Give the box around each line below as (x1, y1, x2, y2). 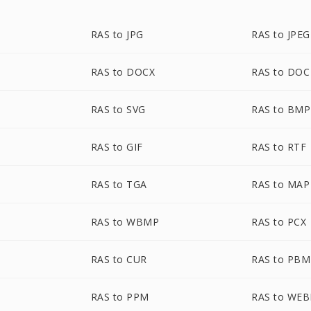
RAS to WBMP (90, 215, 160, 228)
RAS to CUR (90, 253, 147, 266)
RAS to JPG (90, 28, 144, 41)
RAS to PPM (90, 290, 149, 303)
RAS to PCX (251, 215, 307, 228)
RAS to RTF (251, 140, 307, 153)
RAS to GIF (90, 140, 143, 153)
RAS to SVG (90, 103, 146, 116)
